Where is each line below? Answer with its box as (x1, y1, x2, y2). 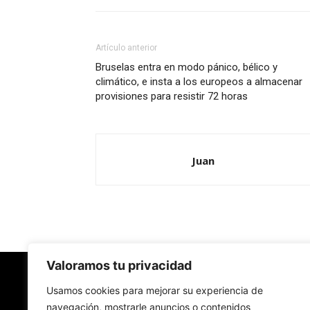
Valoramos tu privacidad (46, 258, 192, 273)
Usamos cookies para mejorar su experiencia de (46, 284, 263, 296)
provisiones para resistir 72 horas (95, 90, 248, 102)
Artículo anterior (95, 43, 157, 53)
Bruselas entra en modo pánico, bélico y (95, 61, 277, 73)
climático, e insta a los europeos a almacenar (95, 75, 302, 88)
